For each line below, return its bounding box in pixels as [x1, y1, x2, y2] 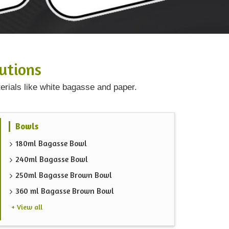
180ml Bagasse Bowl [15, 139, 87, 149]
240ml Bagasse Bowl [15, 154, 88, 165]
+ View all [11, 202, 42, 212]
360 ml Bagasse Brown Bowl [15, 186, 114, 196]
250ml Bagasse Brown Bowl [15, 170, 112, 180]
